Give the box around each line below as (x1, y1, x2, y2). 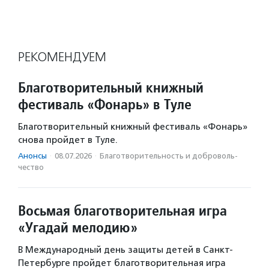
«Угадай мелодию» (18, 218, 138, 237)
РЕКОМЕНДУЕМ (18, 49, 106, 65)
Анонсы (18, 151, 47, 161)
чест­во (18, 163, 44, 172)
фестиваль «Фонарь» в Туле (18, 95, 192, 114)
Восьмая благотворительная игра (18, 201, 227, 220)
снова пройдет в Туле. (18, 134, 118, 146)
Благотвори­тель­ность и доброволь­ (100, 151, 238, 161)
